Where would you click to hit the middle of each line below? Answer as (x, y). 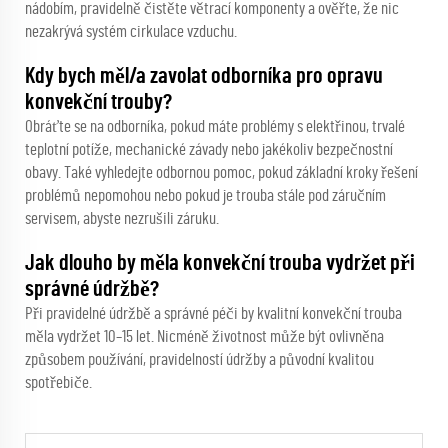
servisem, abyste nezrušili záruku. (122, 219)
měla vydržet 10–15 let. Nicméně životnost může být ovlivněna (204, 337)
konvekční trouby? (98, 102)
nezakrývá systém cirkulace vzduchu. (131, 32)
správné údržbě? (92, 289)
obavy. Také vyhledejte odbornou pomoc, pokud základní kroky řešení (221, 173)
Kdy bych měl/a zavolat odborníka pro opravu (204, 76)
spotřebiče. (58, 383)
